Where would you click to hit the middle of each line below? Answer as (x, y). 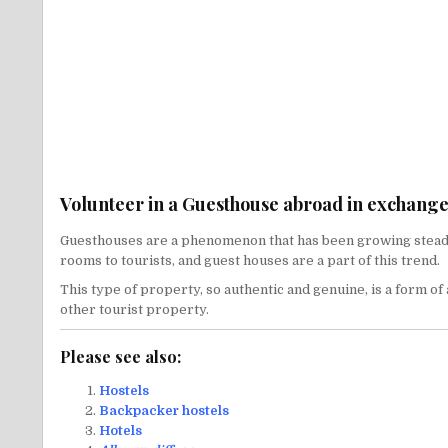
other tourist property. (134, 309)
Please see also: (120, 357)
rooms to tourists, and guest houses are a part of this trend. (250, 260)
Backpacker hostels (164, 411)
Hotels (120, 431)
